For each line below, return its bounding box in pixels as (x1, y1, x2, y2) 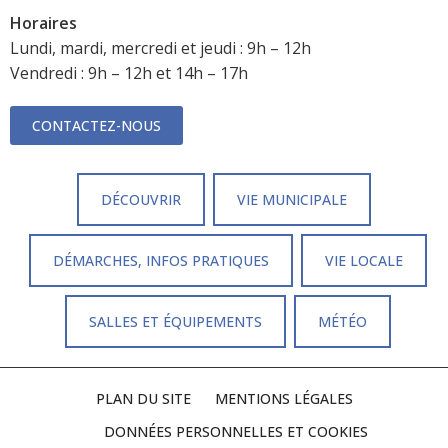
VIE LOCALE (325, 250, 403, 270)
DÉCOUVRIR (101, 189, 181, 209)
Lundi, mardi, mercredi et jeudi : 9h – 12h (10, 36, 311, 59)
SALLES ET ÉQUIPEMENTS (89, 311, 262, 331)
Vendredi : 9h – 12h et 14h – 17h (10, 61, 248, 84)
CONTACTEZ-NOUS (32, 115, 161, 135)
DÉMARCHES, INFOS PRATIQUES (53, 250, 269, 270)
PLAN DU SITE (95, 388, 191, 408)
